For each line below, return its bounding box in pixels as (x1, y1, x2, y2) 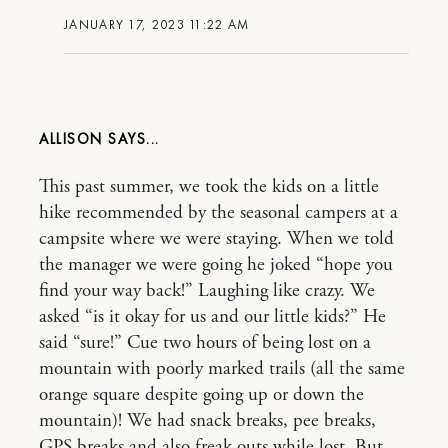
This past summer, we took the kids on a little (39, 175, 379, 199)
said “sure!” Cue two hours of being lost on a (39, 331, 371, 355)
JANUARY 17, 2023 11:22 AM (64, 16, 250, 33)
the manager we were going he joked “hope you (39, 253, 393, 277)
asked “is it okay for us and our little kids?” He (39, 305, 386, 329)
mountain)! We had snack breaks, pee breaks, (39, 409, 376, 433)
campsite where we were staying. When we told (39, 227, 394, 251)
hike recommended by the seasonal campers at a (39, 201, 398, 225)
